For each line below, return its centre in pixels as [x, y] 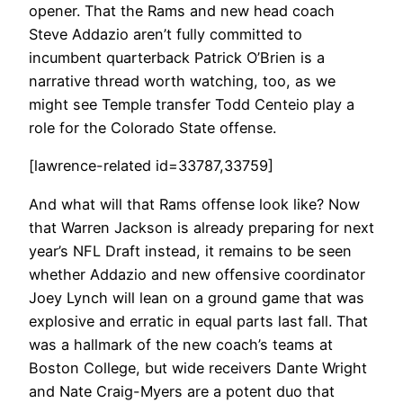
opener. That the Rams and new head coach [182, 11]
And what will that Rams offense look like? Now [194, 204]
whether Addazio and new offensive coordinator [197, 274]
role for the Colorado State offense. [152, 128]
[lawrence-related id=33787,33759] [151, 166]
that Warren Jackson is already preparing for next [201, 227]
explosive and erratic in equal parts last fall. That [198, 321]
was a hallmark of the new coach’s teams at [181, 344]
